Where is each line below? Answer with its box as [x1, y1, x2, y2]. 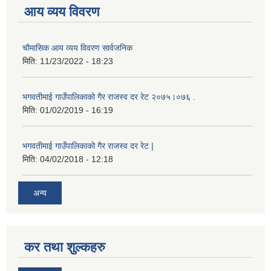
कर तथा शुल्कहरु [24, 240, 105, 255]
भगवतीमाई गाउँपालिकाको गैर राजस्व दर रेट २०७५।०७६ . [22, 91, 195, 102]
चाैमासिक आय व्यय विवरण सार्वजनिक [22, 42, 132, 53]
